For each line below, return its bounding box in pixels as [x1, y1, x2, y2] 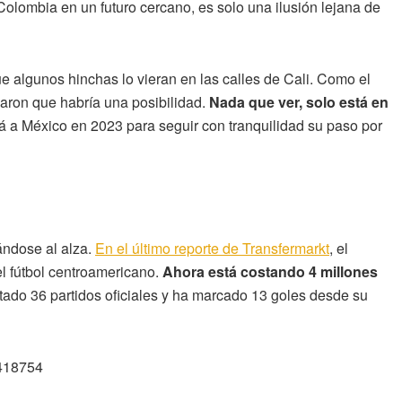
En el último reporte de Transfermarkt [95, 238, 329, 259]
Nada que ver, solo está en [205, 91, 389, 112]
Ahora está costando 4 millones [162, 261, 378, 283]
